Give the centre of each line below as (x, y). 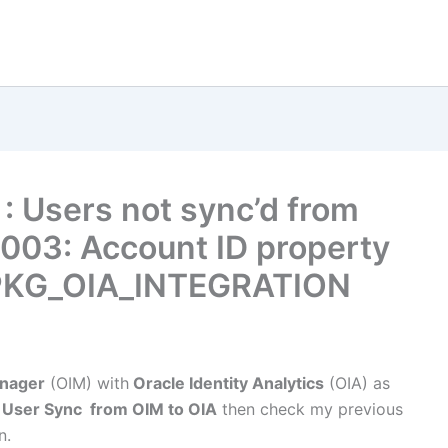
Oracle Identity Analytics (226, 383)
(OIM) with (87, 383)
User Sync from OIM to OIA (109, 409)
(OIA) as (357, 383)
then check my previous (310, 409)
